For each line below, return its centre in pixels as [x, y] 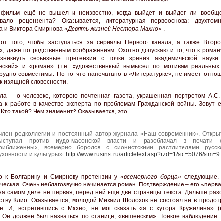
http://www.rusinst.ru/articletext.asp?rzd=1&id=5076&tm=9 [143, 155]
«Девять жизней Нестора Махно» [114, 29]
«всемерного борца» [151, 177]
